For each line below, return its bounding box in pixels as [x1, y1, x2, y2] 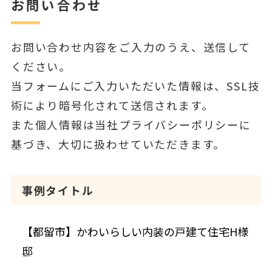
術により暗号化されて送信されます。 [10, 97, 214, 113]
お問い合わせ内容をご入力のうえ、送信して [10, 38, 251, 55]
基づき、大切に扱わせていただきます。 [10, 135, 226, 152]
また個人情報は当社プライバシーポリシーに [10, 116, 251, 132]
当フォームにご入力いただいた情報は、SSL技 [10, 77, 260, 93]
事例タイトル [21, 182, 94, 198]
